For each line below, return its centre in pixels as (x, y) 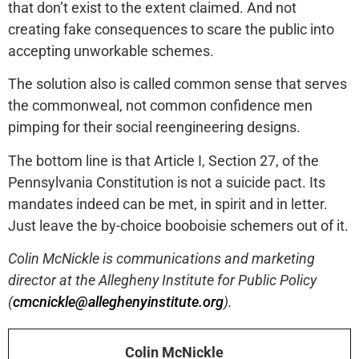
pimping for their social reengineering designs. (154, 127)
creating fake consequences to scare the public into (171, 29)
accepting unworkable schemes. (111, 50)
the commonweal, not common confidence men (160, 106)
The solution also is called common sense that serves (177, 84)
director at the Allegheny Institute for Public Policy (162, 280)
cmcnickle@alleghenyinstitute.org (118, 301)
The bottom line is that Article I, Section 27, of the (163, 160)
